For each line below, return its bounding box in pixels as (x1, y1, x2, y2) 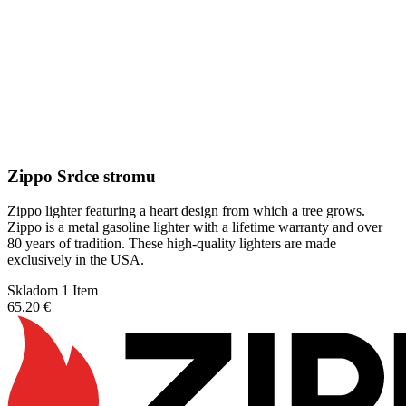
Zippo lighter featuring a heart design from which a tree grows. (7, 203, 365, 219)
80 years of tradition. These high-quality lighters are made (7, 236, 336, 252)
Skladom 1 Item (7, 283, 98, 299)
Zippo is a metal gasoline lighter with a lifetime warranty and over (7, 219, 382, 236)
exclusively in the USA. (7, 252, 144, 268)
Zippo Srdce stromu (7, 166, 156, 186)
